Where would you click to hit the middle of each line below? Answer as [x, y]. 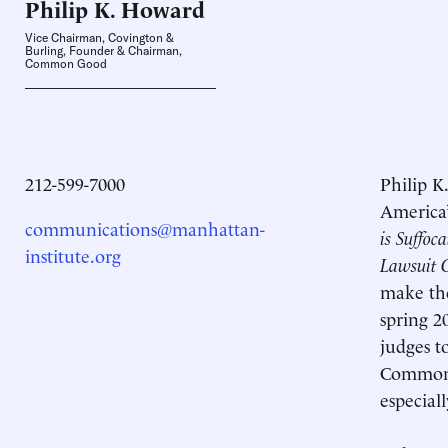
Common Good [66, 63]
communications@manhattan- [145, 227]
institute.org [73, 254]
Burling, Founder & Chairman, [103, 50]
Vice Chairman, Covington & [99, 37]
